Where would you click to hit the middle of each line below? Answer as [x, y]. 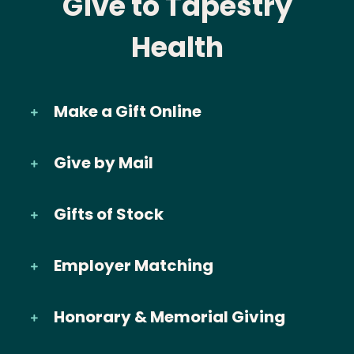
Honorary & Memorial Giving [169, 316]
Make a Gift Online [128, 111]
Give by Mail [104, 162]
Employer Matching [134, 265]
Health [177, 47]
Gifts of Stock [109, 214]
